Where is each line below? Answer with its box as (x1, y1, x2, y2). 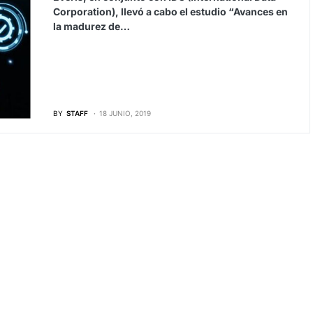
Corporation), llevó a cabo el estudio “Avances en (52, 6, 288, 17)
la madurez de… (52, 20, 130, 32)
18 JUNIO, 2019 (99, 108, 151, 117)
